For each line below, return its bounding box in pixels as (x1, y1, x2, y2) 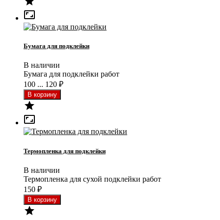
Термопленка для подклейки (24, 147, 106, 155)
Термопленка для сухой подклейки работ (24, 174, 161, 183)
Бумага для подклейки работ (24, 70, 119, 79)
